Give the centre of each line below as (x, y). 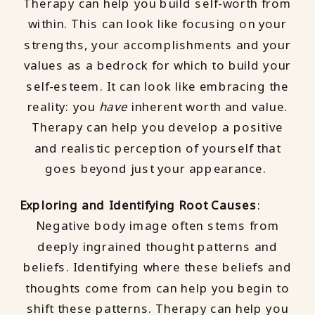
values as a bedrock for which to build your (157, 65)
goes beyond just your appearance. (157, 169)
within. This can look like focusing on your (157, 24)
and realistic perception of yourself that (157, 148)
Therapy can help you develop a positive (157, 128)
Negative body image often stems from (157, 226)
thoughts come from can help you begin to (157, 288)
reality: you (63, 107)
